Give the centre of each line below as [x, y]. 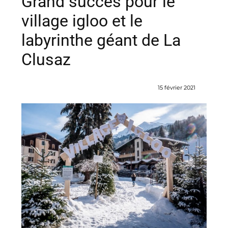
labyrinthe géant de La [101, 40]
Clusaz [46, 60]
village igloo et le [82, 21]
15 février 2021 [177, 88]
